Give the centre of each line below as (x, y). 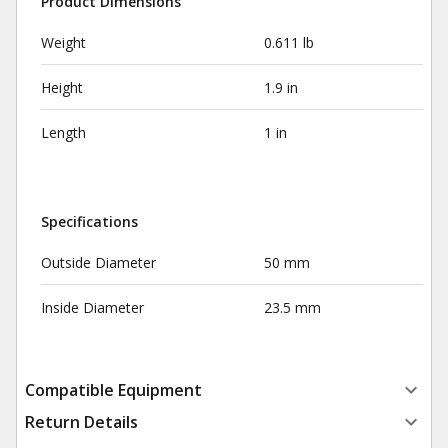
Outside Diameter (98, 262)
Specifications (89, 221)
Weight (63, 42)
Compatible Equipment (113, 390)
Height (62, 87)
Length (63, 132)
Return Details (81, 422)
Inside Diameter (92, 307)
